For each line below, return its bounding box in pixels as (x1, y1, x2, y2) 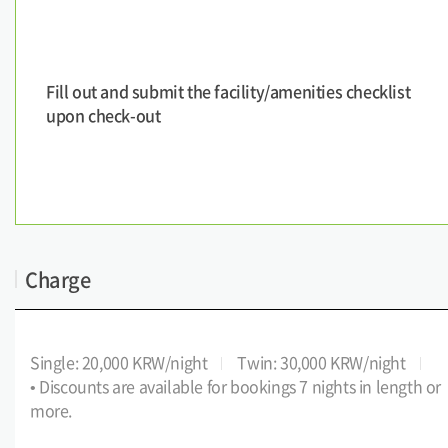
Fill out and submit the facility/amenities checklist (46, 79, 411, 103)
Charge (25, 265, 90, 294)
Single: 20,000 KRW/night (30, 350, 208, 374)
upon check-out (46, 103, 161, 127)
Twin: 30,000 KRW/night (237, 350, 406, 374)
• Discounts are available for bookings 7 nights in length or (30, 374, 442, 398)
